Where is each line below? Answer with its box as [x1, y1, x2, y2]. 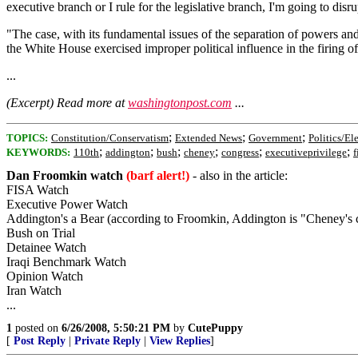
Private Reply [74, 335, 141, 347]
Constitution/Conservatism [51, 132, 169, 144]
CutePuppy [188, 322, 243, 334]
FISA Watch [6, 183, 69, 197]
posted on [12, 322, 62, 334]
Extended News [175, 132, 242, 144]
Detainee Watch [6, 241, 86, 254]
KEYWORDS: [6, 146, 70, 158]
